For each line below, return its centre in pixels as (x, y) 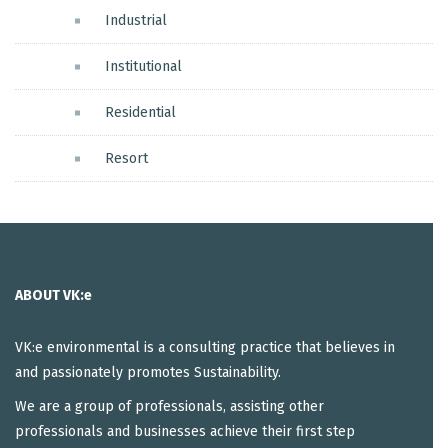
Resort (126, 159)
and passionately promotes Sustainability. (148, 372)
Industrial (136, 21)
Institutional (143, 67)
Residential (140, 113)
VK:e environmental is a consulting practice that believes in (205, 347)
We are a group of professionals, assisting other (169, 407)
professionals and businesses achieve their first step (185, 432)
